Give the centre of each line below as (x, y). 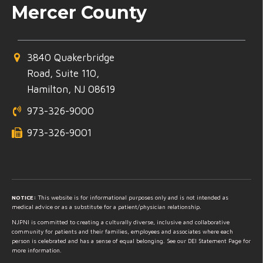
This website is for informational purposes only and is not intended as (132, 197)
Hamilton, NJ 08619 (71, 89)
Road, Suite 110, (65, 73)
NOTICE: (24, 197)
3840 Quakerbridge (71, 57)
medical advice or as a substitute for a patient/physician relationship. (107, 206)
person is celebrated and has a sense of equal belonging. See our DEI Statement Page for (131, 240)
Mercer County (79, 12)
